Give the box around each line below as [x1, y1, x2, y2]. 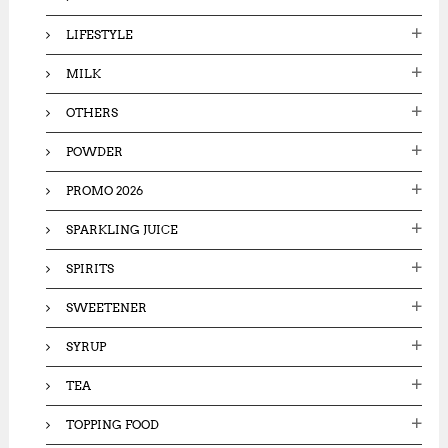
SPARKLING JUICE [66, 221, 179, 237]
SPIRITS [66, 260, 115, 276]
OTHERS [66, 104, 119, 120]
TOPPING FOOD [66, 416, 160, 432]
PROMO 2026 [66, 182, 144, 198]
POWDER [66, 143, 124, 159]
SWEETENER [66, 299, 148, 315]
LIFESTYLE [66, 26, 134, 42]
